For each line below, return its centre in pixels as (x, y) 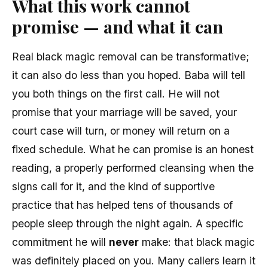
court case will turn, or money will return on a (121, 130)
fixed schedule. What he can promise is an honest (133, 149)
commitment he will (60, 242)
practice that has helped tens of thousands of (122, 205)
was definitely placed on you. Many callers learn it (134, 260)
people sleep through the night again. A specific (128, 223)
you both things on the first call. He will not (116, 93)
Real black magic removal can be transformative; (131, 56)
